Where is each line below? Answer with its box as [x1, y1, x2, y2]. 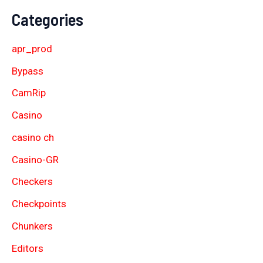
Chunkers [12, 220, 53, 232]
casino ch [12, 131, 54, 143]
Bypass [12, 65, 43, 77]
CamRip [12, 87, 46, 99]
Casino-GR [12, 153, 59, 166]
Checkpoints [12, 198, 66, 210]
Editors [12, 242, 43, 254]
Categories [12, 8, 83, 29]
